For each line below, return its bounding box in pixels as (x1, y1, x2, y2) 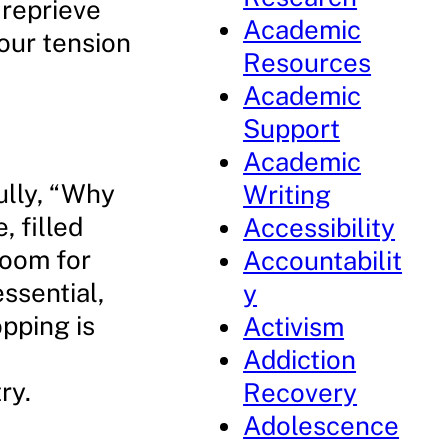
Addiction (243, 344, 357, 375)
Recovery (243, 377, 358, 408)
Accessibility (243, 212, 396, 243)
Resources (243, 47, 372, 78)
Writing (243, 179, 332, 210)
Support (243, 113, 341, 144)
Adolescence (243, 410, 400, 441)
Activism (243, 311, 345, 342)
